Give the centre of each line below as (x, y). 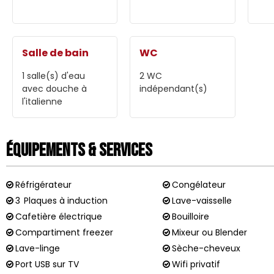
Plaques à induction (66, 200)
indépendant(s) (174, 88)
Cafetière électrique (59, 216)
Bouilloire (191, 216)
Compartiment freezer (64, 232)
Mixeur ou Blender (210, 232)
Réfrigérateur (43, 184)
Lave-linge (38, 248)
